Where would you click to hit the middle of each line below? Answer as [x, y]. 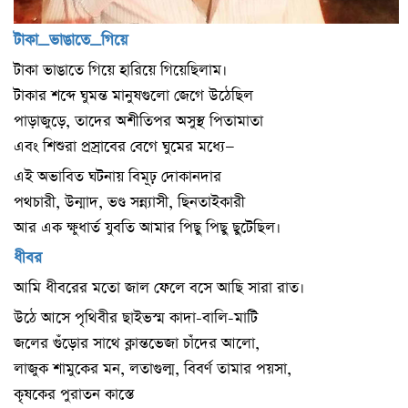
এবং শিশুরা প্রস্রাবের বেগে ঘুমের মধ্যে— [124, 148]
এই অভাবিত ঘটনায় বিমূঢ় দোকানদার [117, 178]
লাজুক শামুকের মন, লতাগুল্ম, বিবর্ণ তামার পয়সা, [153, 370]
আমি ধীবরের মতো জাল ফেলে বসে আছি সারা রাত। [159, 289]
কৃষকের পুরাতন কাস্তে [74, 395]
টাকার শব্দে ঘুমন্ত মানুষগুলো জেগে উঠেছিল [133, 97]
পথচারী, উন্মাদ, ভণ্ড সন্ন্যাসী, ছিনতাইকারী [129, 203]
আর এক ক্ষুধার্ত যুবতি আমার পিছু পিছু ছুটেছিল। [147, 229]
